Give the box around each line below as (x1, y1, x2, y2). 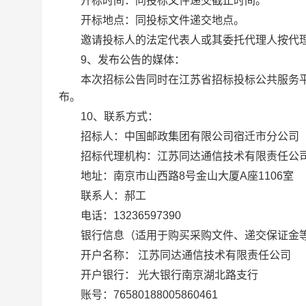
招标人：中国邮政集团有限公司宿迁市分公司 (59, 130, 299, 142)
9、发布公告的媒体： (59, 54, 185, 66)
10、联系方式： (59, 111, 158, 122)
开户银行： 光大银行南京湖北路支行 (59, 269, 258, 281)
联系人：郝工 (59, 190, 146, 201)
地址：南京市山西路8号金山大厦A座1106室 (59, 170, 294, 182)
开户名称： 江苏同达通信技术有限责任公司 (59, 249, 291, 261)
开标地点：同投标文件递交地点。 (59, 14, 245, 26)
